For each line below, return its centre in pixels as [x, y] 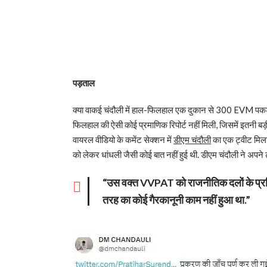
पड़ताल [84, 83]
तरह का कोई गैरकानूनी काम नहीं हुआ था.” [179, 200]
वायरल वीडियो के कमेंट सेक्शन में [123, 140]
